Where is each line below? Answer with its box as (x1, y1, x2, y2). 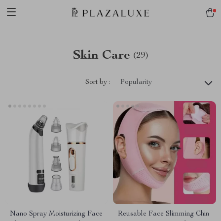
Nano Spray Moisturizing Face (10, 211, 103, 218)
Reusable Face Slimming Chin (118, 211, 209, 218)
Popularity (120, 79, 152, 86)
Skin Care (73, 49, 130, 62)
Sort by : (85, 78, 110, 86)
